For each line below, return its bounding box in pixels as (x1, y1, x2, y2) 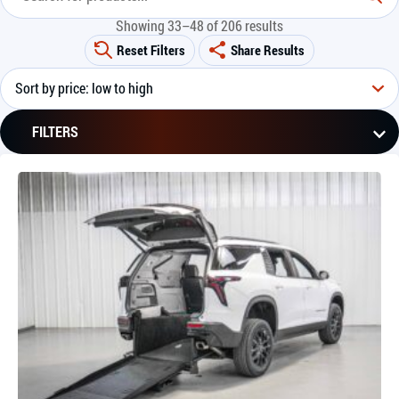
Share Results (231, 40, 305, 59)
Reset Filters (117, 40, 185, 59)
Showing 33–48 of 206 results (116, 15, 283, 35)
